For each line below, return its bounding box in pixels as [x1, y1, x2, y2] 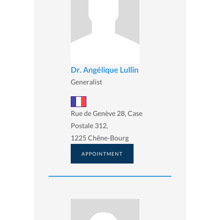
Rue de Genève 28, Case [71, 109, 142, 117]
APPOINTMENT [82, 150, 123, 157]
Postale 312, [71, 121, 108, 130]
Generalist [71, 78, 102, 86]
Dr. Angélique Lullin [71, 65, 138, 75]
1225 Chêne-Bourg [71, 133, 129, 142]
